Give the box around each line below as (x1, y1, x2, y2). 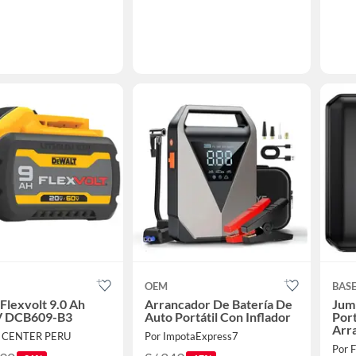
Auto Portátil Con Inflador (144, 309, 291, 325)
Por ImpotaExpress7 (144, 330, 238, 343)
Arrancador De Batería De (144, 296, 292, 312)
